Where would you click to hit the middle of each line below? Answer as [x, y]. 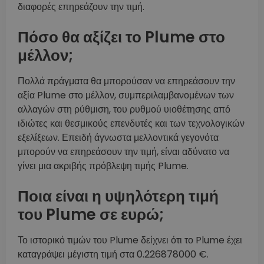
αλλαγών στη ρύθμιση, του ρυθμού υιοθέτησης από [124, 110]
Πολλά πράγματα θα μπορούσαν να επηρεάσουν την [126, 81]
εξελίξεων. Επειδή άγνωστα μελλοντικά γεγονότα [118, 138]
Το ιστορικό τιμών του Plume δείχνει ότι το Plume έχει [130, 240]
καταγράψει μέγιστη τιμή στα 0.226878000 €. [113, 255]
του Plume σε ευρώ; [91, 215]
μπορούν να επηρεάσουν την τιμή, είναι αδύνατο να [123, 152]
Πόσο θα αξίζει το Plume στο [121, 37]
